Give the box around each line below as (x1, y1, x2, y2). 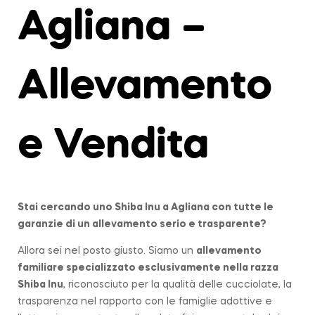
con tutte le (212, 202, 274, 213)
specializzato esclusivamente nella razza (64, 263, 278, 274)
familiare (18, 263, 64, 274)
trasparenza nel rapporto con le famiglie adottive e (18, 297, 272, 307)
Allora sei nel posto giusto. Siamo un (18, 246, 196, 257)
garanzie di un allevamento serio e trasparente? (18, 219, 266, 230)
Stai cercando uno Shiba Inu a (18, 202, 169, 213)
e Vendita (18, 125, 219, 167)
